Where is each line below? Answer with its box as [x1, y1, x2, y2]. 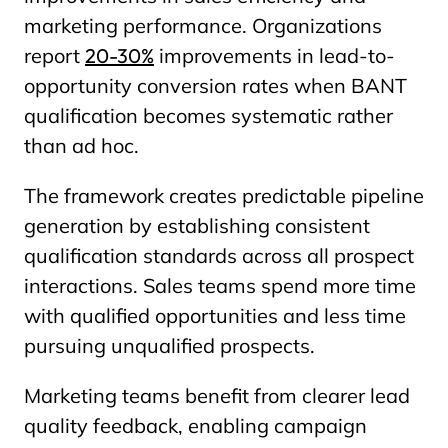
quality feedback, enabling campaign [24, 413, 367, 438]
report [24, 43, 85, 68]
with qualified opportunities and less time [24, 303, 406, 328]
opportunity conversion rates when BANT [24, 73, 407, 98]
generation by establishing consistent [24, 213, 370, 238]
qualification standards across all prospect [24, 243, 414, 268]
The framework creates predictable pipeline [24, 183, 424, 208]
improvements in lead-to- [154, 43, 395, 68]
